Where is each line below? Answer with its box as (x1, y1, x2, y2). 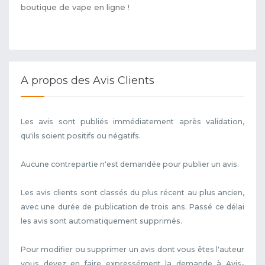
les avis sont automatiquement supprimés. (21, 216, 182, 225)
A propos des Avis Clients (21, 73, 154, 87)
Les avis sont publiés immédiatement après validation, (21, 117, 244, 126)
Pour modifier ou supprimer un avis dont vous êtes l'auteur (21, 244, 244, 254)
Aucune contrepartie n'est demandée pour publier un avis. (21, 159, 239, 169)
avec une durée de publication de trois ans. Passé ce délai (21, 202, 244, 211)
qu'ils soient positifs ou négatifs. (21, 131, 141, 140)
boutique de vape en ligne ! (21, 2, 130, 12)
